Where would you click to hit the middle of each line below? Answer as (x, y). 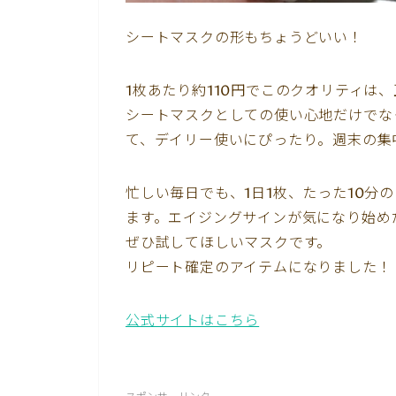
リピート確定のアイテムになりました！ (259, 268)
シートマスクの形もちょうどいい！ (244, 38)
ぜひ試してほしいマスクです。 (229, 244)
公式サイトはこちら (193, 321)
